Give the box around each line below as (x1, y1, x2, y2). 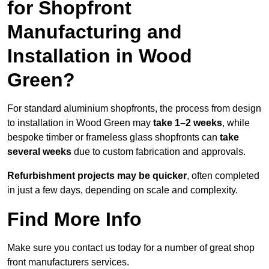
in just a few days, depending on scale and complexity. (7, 185, 238, 196)
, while (222, 118, 250, 128)
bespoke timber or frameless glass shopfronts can (7, 132, 220, 143)
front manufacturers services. (7, 257, 129, 268)
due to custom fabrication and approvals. (71, 147, 246, 157)
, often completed (187, 171, 259, 181)
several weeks (7, 147, 71, 157)
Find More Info (7, 208, 142, 231)
